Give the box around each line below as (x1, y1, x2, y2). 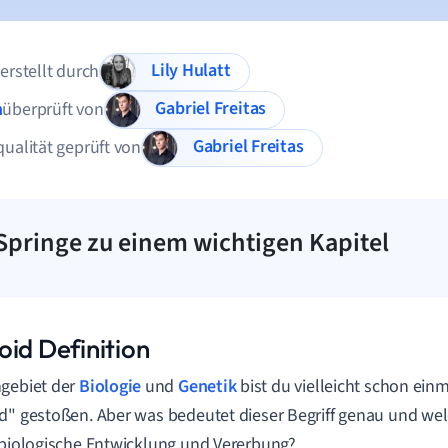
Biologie (79, 374, 142, 399)
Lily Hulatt (181, 58, 231, 84)
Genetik (178, 374, 237, 399)
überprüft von (2, 97, 104, 122)
